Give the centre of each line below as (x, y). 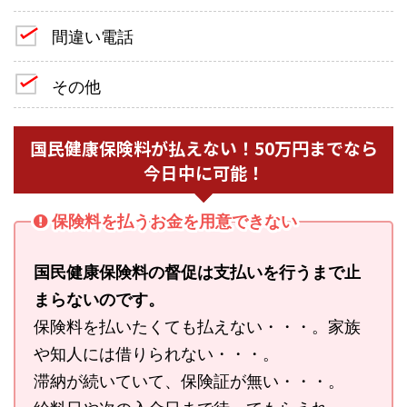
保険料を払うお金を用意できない (174, 222)
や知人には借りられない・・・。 (156, 353)
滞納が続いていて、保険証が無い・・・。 (189, 381)
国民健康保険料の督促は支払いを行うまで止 (197, 272)
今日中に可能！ (203, 172)
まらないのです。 (99, 299)
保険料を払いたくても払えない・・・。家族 (197, 326)
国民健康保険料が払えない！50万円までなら (203, 147)
